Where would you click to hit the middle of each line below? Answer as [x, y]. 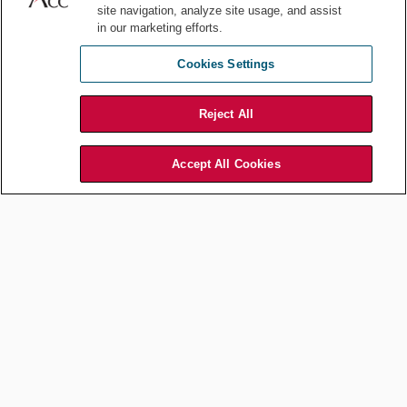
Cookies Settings [226, 64]
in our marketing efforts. [160, 28]
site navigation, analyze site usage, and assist [220, 10]
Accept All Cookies [226, 164]
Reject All [226, 114]
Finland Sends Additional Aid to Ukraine [203, 71]
